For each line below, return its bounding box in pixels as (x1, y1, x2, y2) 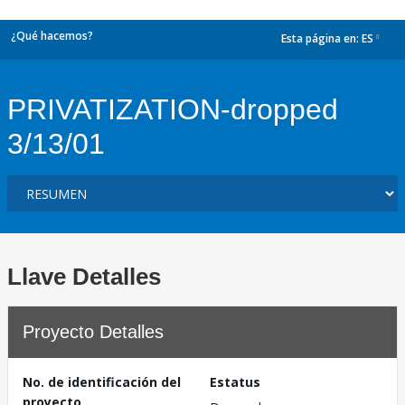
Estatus (210, 373, 260, 391)
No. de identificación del (23, 373, 181, 391)
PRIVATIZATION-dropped (7, 93, 338, 126)
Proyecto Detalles (23, 322, 164, 342)
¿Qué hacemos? (11, 28, 93, 43)
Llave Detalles (7, 263, 161, 290)
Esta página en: (281, 31, 362, 47)
